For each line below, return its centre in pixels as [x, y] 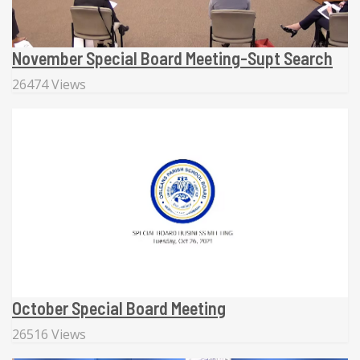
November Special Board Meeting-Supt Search [172, 57]
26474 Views [49, 84]
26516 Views [49, 334]
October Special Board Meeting [119, 308]
